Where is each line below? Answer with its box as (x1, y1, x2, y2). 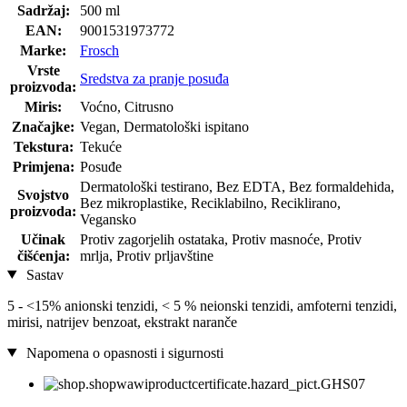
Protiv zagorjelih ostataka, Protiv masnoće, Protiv (80, 231, 362, 247)
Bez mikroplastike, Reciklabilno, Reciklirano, (80, 194, 341, 211)
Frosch (80, 42, 119, 58)
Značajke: (12, 118, 74, 134)
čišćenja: (16, 247, 70, 263)
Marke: (20, 42, 66, 58)
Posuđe (80, 158, 122, 174)
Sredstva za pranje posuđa (80, 70, 229, 86)
